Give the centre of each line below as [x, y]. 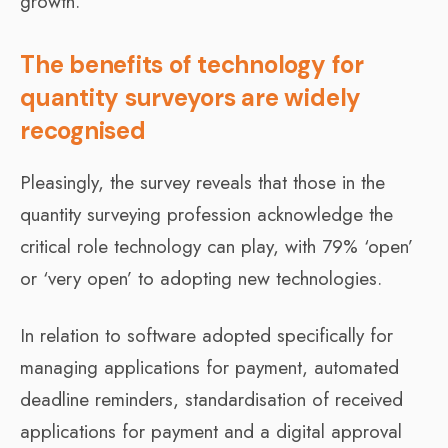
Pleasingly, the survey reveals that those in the [202, 182]
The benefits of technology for [192, 64]
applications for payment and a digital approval [211, 431]
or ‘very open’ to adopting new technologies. [201, 278]
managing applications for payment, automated [209, 367]
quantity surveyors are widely [191, 97]
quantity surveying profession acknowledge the [206, 214]
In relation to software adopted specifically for [206, 335]
